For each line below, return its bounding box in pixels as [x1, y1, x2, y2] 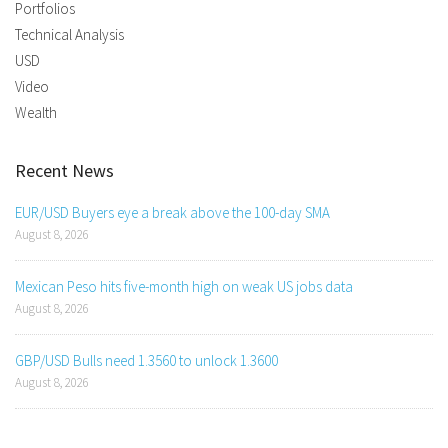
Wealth [15, 103, 57, 123]
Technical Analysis [15, 25, 124, 45]
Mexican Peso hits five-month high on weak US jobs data [15, 277, 353, 297]
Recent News [15, 159, 114, 183]
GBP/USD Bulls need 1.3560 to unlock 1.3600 [15, 351, 278, 371]
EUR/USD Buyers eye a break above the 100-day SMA [15, 203, 330, 223]
